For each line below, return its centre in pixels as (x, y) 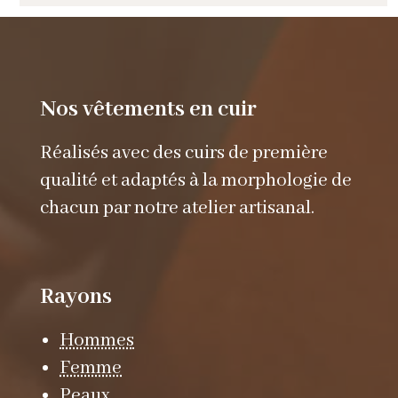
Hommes (97, 340)
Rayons (76, 296)
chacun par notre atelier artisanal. (177, 208)
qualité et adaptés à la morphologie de (195, 180)
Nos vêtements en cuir (148, 109)
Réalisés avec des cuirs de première (183, 153)
